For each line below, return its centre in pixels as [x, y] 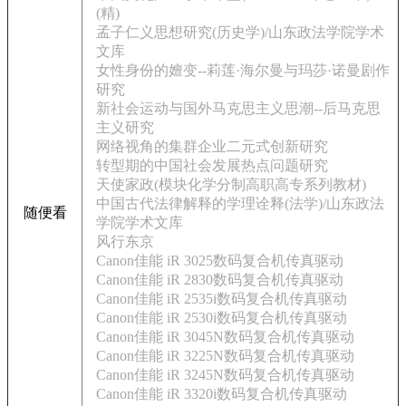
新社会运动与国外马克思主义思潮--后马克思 [238, 108]
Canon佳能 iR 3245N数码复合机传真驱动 [225, 375]
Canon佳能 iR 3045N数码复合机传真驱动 [225, 337]
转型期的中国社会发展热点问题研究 [212, 165]
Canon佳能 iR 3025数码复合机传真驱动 [220, 261]
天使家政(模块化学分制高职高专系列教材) [231, 184]
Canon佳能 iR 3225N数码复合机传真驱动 [225, 356]
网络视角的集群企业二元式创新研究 [212, 146]
